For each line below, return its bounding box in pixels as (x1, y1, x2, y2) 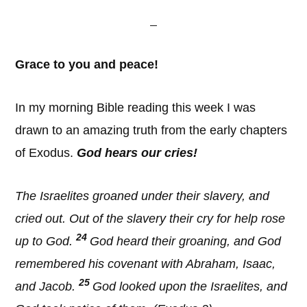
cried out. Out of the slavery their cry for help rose (15, 212, 286, 225)
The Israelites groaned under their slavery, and (15, 189, 270, 203)
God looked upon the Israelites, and (93, 280, 288, 293)
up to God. (15, 234, 77, 248)
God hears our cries (77, 146, 194, 160)
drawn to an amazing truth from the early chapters (15, 123, 288, 137)
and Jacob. (15, 280, 79, 293)
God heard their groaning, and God (90, 234, 282, 248)
